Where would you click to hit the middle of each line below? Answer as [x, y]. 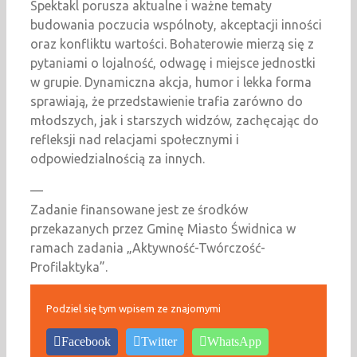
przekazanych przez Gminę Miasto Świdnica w [163, 229]
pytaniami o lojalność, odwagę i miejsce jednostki [173, 63]
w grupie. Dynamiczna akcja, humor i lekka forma [171, 82]
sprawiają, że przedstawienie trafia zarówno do [166, 102]
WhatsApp [234, 342]
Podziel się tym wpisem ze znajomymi [133, 309]
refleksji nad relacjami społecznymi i [134, 140]
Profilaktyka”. [69, 267]
